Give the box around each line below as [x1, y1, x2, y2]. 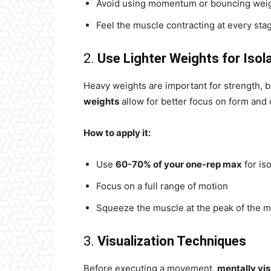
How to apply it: [83, 127, 151, 139]
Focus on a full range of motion [96, 180, 228, 192]
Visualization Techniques [97, 233, 246, 249]
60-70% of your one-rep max [116, 158, 242, 170]
